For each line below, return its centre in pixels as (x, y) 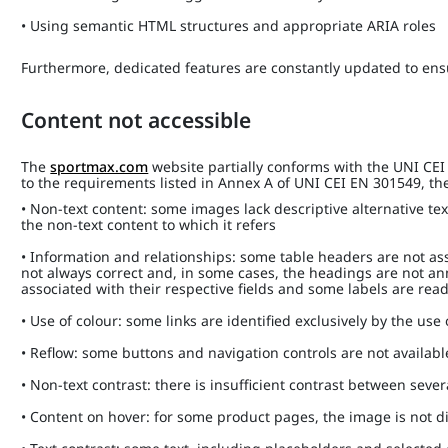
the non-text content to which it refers (155, 224)
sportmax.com (99, 166)
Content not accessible (139, 120)
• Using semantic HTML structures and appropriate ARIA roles (229, 25)
